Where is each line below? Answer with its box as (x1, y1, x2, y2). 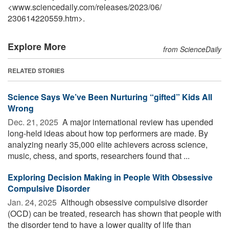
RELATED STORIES (8, 65, 64, 75)
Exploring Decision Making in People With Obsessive (8, 171, 213, 183)
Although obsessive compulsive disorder (59, 196, 208, 208)
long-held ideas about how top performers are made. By (8, 127, 208, 139)
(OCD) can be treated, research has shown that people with (8, 207, 221, 219)
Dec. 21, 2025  (8, 116, 60, 128)
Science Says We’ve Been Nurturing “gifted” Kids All (8, 90, 212, 103)
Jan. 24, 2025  (8, 196, 59, 208)
